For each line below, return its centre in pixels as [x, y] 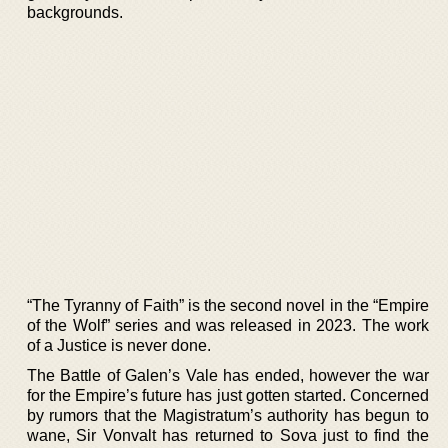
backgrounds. [75, 12]
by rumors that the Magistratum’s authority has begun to [228, 415]
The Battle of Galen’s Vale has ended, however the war [228, 375]
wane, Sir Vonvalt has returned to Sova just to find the [228, 435]
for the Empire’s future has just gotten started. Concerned [228, 395]
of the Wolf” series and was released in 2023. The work [228, 325]
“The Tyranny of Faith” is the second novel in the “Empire [228, 305]
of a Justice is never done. [119, 345]
